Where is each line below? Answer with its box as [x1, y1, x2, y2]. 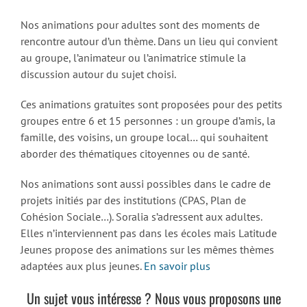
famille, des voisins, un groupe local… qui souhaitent [20, 130, 268, 145]
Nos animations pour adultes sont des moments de [20, 18, 260, 32]
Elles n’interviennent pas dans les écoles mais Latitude [20, 226, 277, 241]
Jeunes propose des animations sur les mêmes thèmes [20, 243, 274, 257]
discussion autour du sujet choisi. [20, 67, 176, 82]
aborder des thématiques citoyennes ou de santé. [20, 147, 249, 161]
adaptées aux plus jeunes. [20, 259, 144, 273]
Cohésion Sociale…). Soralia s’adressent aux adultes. [20, 210, 262, 224]
